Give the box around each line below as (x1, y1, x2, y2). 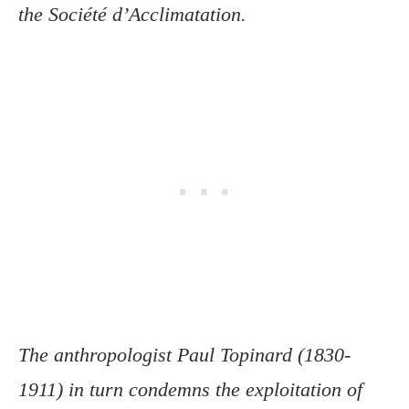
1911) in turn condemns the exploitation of (18, 378, 362, 402)
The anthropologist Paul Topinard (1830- (18, 343, 351, 367)
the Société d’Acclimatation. (18, 3, 246, 26)
